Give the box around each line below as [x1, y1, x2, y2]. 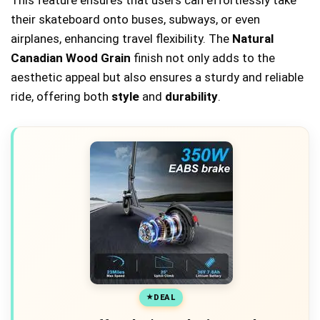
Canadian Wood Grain [11, 51, 131, 66]
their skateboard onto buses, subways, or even [11, 12, 260, 27]
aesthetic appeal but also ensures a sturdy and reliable [11, 70, 304, 85]
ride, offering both [11, 89, 111, 104]
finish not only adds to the [131, 51, 275, 66]
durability [165, 89, 218, 104]
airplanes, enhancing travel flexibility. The [11, 31, 232, 46]
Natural [232, 31, 274, 46]
